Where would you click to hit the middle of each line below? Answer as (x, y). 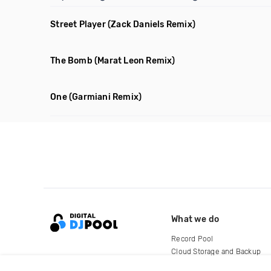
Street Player (78, 24)
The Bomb (71, 61)
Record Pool (192, 239)
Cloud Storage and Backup (216, 251)
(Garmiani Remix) (106, 97)
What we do (195, 219)
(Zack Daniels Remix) (152, 24)
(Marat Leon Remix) (135, 61)
